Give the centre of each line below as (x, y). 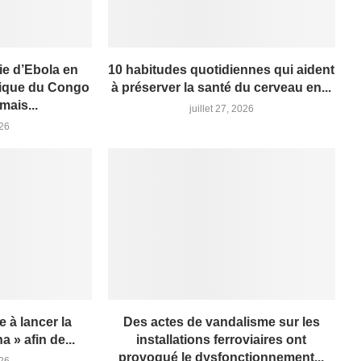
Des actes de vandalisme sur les (221, 322)
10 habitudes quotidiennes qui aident (222, 69)
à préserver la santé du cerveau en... (222, 87)
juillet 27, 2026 (221, 108)
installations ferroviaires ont (222, 339)
